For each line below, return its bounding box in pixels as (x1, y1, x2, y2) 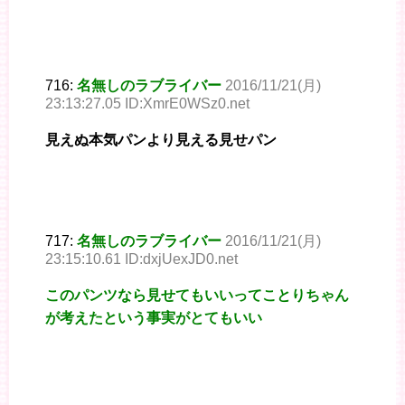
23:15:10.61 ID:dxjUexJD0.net (45, 250, 238, 267)
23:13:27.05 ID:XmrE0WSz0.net (45, 95, 250, 111)
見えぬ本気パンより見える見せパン (45, 131, 277, 147)
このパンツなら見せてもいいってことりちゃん (45, 287, 349, 303)
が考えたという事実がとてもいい (45, 309, 262, 325)
